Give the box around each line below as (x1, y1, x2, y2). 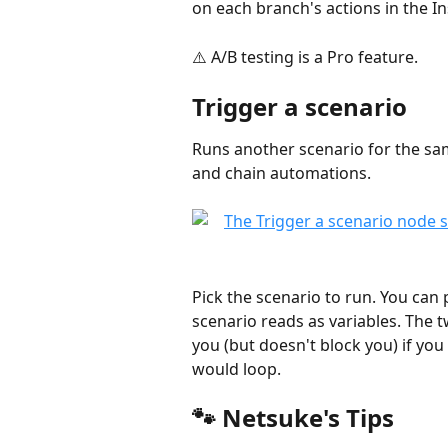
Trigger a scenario (192, 89, 407, 123)
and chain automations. (192, 161, 371, 184)
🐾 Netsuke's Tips (192, 401, 394, 434)
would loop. (192, 357, 281, 380)
